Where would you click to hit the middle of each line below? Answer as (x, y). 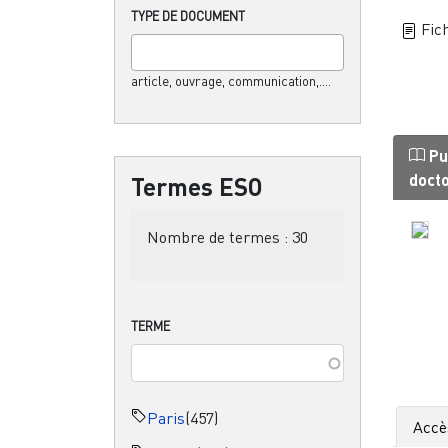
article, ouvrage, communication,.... (231, 80)
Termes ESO (197, 186)
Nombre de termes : (219, 236)
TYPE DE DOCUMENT (188, 15)
